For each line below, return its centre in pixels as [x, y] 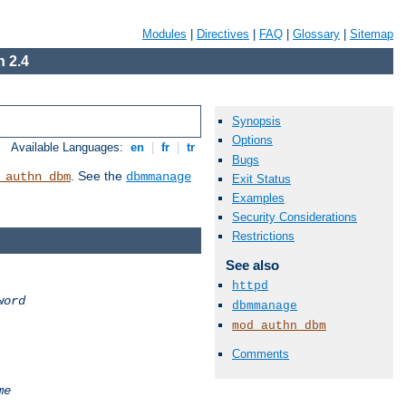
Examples [258, 198]
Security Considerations [295, 217]
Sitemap [372, 34]
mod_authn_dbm [279, 325]
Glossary [316, 34]
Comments [261, 353]
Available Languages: [69, 148]
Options [252, 140]
